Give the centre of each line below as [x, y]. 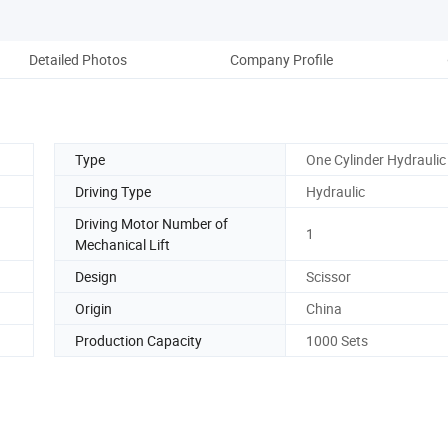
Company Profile [281, 59]
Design [96, 276]
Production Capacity [138, 340]
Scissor [328, 276]
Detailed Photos [78, 59]
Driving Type [113, 191]
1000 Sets [337, 340]
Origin [93, 308]
